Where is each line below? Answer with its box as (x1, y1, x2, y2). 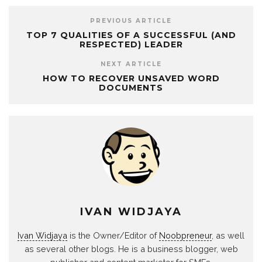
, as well (212, 230, 244, 240)
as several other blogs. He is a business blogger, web (24, 243, 238, 254)
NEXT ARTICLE (100, 60, 162, 68)
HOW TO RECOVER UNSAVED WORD (42, 73, 220, 84)
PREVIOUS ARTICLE (90, 16, 172, 25)
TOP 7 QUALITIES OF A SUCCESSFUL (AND (26, 29, 236, 40)
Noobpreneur (159, 230, 212, 240)
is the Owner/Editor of (67, 230, 159, 240)
